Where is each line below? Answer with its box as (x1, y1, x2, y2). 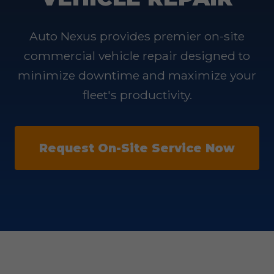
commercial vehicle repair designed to (24, 48, 250, 63)
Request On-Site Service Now (39, 141, 235, 155)
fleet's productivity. (82, 87, 192, 102)
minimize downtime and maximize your (18, 68, 256, 83)
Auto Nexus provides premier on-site (29, 29, 245, 43)
